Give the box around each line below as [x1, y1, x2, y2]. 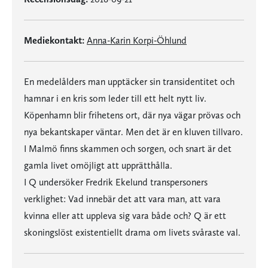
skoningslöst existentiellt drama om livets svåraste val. [24, 227, 240, 238]
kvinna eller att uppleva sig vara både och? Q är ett [24, 210, 226, 221]
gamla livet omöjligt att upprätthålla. [24, 160, 172, 171]
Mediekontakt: [24, 35, 84, 46]
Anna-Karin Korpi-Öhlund [87, 35, 187, 46]
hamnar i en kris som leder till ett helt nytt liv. [24, 93, 206, 104]
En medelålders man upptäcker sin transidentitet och [24, 76, 234, 87]
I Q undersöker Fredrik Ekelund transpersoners [24, 176, 208, 188]
